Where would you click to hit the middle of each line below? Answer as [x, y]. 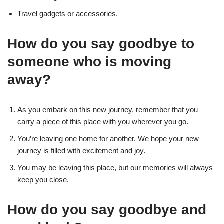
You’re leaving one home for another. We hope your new [108, 138]
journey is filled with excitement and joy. [81, 150]
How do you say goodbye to [101, 43]
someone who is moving [89, 61]
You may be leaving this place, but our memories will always [115, 167]
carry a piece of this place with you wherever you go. [103, 121]
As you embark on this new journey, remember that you [108, 109]
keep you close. [43, 179]
